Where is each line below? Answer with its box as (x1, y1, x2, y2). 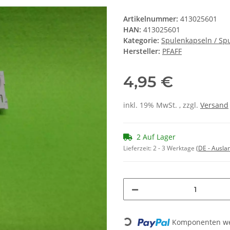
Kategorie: (123, 35, 161, 46)
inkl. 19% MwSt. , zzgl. (123, 100, 200, 110)
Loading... (99, 201, 133, 226)
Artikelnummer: (123, 14, 180, 24)
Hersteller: (123, 46, 160, 56)
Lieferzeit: (123, 144, 153, 153)
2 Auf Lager (137, 132, 176, 142)
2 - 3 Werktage (153, 144, 196, 153)
